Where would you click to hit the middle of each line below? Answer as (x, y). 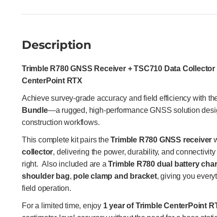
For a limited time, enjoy (62, 206)
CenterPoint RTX (52, 81)
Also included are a (75, 164)
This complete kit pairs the (66, 140)
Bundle (35, 110)
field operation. (46, 188)
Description (57, 45)
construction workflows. (61, 122)
